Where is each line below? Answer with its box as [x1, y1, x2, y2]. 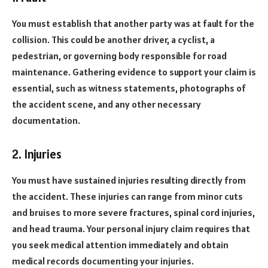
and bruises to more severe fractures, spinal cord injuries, [12, 206, 255, 219]
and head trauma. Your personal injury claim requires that [12, 223, 250, 235]
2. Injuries [12, 147, 62, 163]
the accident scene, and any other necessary [12, 98, 201, 111]
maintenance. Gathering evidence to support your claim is [12, 66, 256, 78]
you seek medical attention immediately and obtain [12, 239, 229, 251]
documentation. [12, 114, 80, 127]
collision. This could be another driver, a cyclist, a [12, 33, 215, 46]
